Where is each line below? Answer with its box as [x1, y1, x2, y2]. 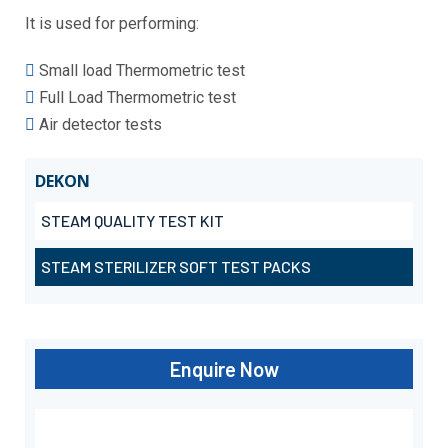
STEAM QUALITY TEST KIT [41, 211, 224, 230]
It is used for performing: [25, 14, 199, 33]
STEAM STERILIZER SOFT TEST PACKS [41, 257, 311, 276]
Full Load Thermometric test [39, 88, 236, 107]
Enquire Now [169, 357, 279, 381]
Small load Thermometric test [39, 61, 245, 80]
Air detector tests [39, 115, 162, 134]
